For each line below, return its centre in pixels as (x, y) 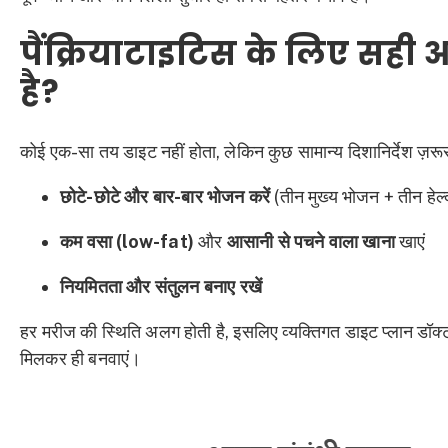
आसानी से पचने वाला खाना (310, 241)
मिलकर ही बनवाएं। (81, 358)
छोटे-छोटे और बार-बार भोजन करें (165, 196)
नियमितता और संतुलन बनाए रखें (161, 286)
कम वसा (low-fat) (127, 241)
